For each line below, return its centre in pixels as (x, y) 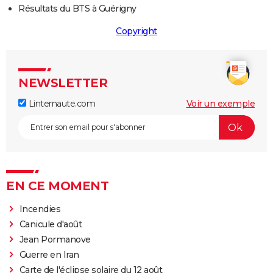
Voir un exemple (220, 104)
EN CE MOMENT (57, 186)
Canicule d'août (51, 225)
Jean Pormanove (56, 240)
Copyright (136, 31)
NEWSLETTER (63, 83)
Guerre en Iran (49, 255)
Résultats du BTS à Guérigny (77, 9)
